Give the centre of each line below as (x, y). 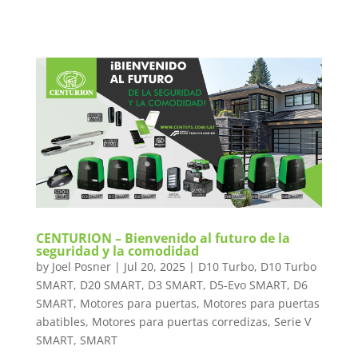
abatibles (60, 321)
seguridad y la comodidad (117, 251)
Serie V (292, 321)
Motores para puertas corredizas (179, 321)
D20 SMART (110, 284)
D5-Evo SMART (248, 284)
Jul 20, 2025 (154, 266)
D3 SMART (175, 284)
